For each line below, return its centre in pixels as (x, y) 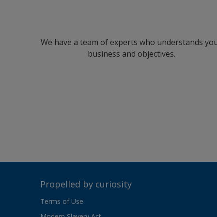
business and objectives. (131, 54)
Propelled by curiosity (86, 184)
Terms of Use (62, 201)
